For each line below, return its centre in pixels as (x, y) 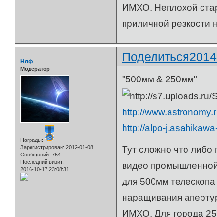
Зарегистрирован (42, 147)
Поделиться (156, 56)
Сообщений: (35, 155)
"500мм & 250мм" (160, 79)
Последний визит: (42, 162)
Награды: (32, 140)
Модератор (35, 69)
